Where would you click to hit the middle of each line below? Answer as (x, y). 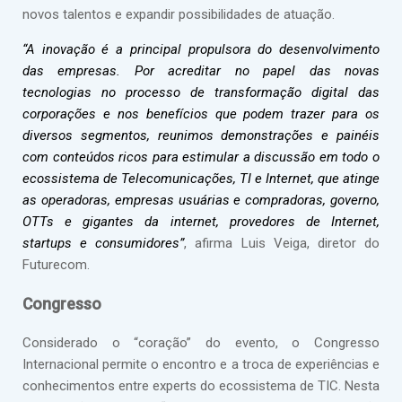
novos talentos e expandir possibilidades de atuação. (179, 14)
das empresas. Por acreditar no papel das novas (201, 71)
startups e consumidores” (104, 243)
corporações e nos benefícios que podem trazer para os (201, 114)
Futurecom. (56, 265)
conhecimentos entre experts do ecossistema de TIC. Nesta (201, 386)
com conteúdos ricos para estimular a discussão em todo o (201, 157)
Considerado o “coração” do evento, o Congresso (201, 343)
